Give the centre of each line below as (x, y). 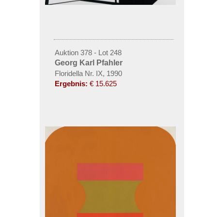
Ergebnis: (71, 83)
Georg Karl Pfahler (88, 62)
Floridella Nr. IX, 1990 (88, 73)
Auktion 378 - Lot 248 (88, 52)
